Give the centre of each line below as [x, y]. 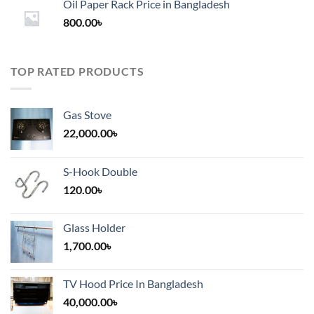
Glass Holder [94, 227]
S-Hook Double [100, 171]
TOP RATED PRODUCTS [77, 71]
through [192, 10]
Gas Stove [87, 114]
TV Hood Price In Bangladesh [133, 283]
